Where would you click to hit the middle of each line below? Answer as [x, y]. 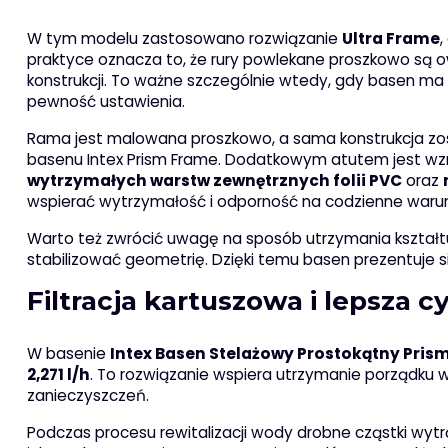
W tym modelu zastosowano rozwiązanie [184, 39]
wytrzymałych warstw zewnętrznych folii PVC [214, 181]
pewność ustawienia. [105, 102]
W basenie [68, 354]
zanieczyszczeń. [87, 396]
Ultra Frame [390, 39]
